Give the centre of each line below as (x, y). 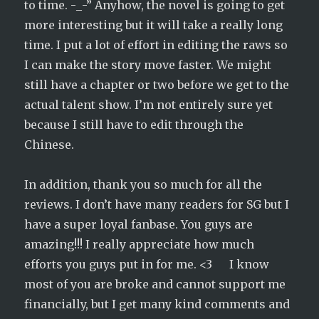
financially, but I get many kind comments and (157, 304)
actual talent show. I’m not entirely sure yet (149, 105)
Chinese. (49, 145)
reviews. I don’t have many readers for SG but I (157, 204)
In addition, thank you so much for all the (143, 184)
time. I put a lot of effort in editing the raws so (156, 45)
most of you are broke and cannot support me (155, 284)
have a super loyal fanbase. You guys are (139, 224)
